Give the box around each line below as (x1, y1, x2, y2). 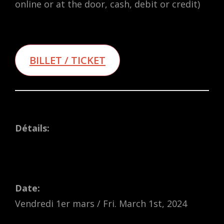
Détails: (15, 121, 49, 134)
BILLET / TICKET (29, 52, 105, 67)
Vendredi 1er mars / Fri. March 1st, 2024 (15, 197, 187, 209)
